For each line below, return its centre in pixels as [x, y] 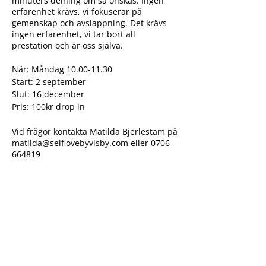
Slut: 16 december [48, 94]
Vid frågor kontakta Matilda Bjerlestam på [95, 131]
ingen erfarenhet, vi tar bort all [74, 34]
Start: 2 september [49, 81]
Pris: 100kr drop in [48, 106]
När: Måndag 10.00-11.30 [62, 69]
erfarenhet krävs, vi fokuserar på [77, 11]
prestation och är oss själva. [67, 45]
